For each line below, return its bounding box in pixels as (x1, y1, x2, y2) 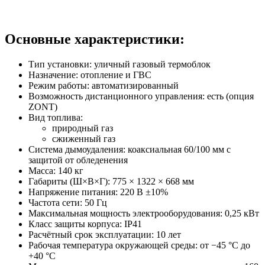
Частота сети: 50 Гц (28, 197, 107, 208)
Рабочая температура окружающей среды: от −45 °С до (28, 240, 250, 250)
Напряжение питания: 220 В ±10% (28, 186, 168, 197)
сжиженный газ (52, 133, 115, 144)
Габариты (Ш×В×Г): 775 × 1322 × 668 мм (28, 176, 194, 186)
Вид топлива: (28, 112, 83, 122)
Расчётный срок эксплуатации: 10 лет (28, 229, 181, 240)
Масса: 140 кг (28, 165, 83, 176)
